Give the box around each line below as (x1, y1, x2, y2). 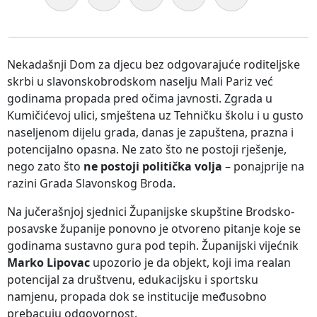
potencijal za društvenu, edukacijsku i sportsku (7, 272, 258, 288)
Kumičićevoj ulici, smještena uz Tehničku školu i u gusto (7, 108, 304, 124)
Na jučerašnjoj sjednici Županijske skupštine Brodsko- (7, 204, 294, 220)
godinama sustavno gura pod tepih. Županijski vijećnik (7, 238, 299, 254)
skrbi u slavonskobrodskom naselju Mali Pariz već (7, 74, 273, 90)
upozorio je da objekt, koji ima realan (90, 255, 291, 271)
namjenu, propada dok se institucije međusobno (7, 289, 267, 305)
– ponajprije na (222, 158, 304, 175)
